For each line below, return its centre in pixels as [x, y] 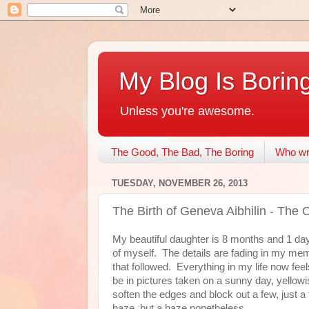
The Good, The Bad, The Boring [182, 152]
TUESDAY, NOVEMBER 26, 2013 [180, 183]
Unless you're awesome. [187, 111]
